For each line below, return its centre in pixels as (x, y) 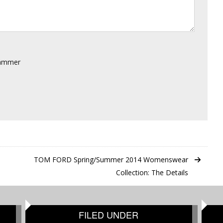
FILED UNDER (109, 215)
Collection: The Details (152, 172)
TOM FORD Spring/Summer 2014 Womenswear (111, 160)
